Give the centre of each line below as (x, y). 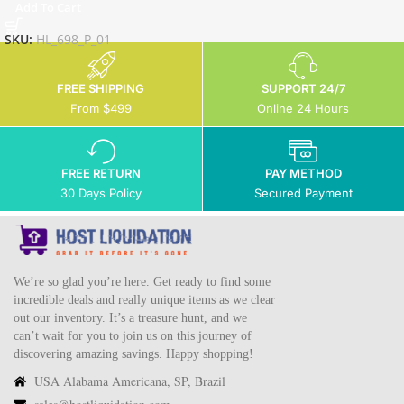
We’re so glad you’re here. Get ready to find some (142, 281)
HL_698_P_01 (73, 40)
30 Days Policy (101, 193)
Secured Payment (303, 193)
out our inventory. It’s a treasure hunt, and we (130, 317)
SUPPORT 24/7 (303, 88)
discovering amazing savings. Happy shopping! (133, 353)
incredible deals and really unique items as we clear (144, 299)
